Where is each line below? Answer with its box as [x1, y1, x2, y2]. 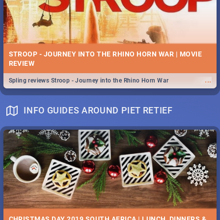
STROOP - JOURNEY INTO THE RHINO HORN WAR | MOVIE [8, 50, 202, 58]
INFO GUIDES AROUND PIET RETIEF [24, 105, 173, 116]
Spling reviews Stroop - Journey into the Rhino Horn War [8, 77, 169, 84]
